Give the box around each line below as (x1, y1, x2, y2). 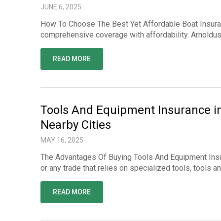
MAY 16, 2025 (40, 136, 83, 144)
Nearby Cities (40, 118, 111, 132)
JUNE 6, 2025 (40, 3, 81, 11)
